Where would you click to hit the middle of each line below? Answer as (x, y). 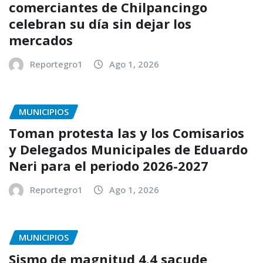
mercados (41, 40)
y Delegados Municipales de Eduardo (128, 149)
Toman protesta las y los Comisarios (127, 133)
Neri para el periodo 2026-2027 (109, 166)
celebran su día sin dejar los (100, 23)
